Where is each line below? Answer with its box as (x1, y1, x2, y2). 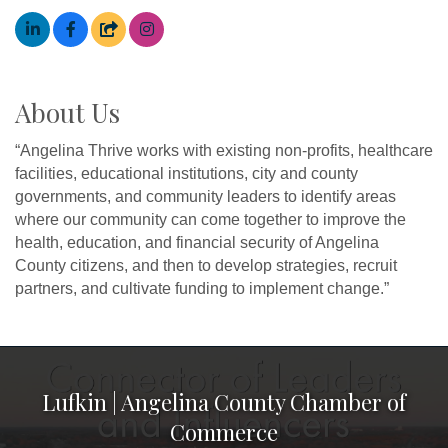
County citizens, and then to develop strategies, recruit (15, 256, 397, 274)
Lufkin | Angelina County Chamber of (42, 386, 406, 417)
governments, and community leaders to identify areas (15, 187, 396, 205)
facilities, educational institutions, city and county (15, 164, 358, 182)
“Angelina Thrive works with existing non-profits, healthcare (15, 141, 433, 159)
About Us (15, 94, 120, 130)
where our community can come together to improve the (15, 210, 406, 228)
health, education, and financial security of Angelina (15, 233, 379, 251)
